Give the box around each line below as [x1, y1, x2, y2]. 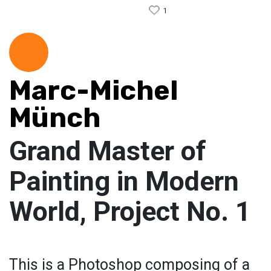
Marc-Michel [9, 74, 178, 107]
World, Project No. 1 [9, 195, 251, 228]
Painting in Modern [9, 165, 239, 198]
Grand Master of [9, 135, 206, 168]
